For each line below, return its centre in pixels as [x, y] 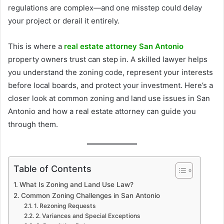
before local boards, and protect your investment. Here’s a [110, 85]
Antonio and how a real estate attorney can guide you [102, 111]
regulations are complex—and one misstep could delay [105, 7]
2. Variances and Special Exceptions [88, 216]
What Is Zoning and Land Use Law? [76, 185]
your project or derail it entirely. [64, 20]
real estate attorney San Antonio [124, 46]
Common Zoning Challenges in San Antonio [90, 196]
